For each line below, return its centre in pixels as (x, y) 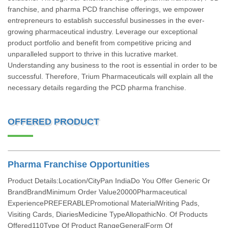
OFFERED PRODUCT (53, 122)
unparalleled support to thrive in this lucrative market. (93, 54)
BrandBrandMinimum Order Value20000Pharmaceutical (97, 192)
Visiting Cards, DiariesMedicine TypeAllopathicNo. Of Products (108, 214)
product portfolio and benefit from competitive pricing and (99, 43)
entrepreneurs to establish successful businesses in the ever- (106, 20)
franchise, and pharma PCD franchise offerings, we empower (106, 9)
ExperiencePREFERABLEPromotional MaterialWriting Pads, (104, 203)
